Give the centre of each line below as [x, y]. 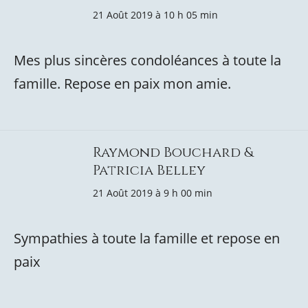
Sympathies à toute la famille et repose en [147, 238]
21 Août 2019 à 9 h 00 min [153, 193]
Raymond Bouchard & [173, 152]
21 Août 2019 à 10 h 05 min [155, 15]
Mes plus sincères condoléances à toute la [147, 60]
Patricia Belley [149, 170]
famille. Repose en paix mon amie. [122, 84]
